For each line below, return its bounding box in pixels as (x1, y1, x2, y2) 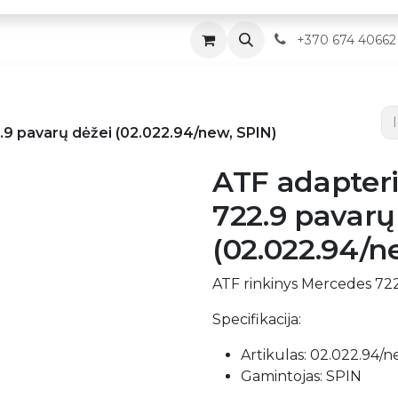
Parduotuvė (21, 31, 109, 48)
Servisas (167, 31, 223, 48)
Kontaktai (265, 31, 334, 48)
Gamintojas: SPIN (241, 368, 362, 385)
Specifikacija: (212, 311, 301, 328)
